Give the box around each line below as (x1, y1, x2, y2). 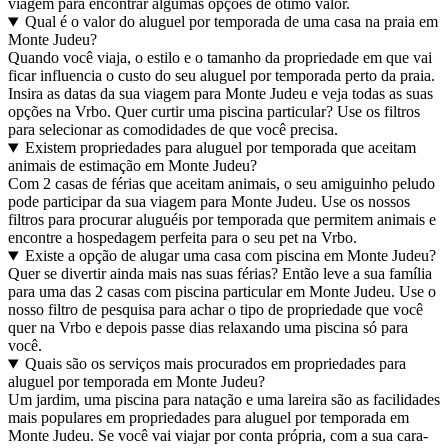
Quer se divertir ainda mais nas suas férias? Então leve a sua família (8, 265, 432, 283)
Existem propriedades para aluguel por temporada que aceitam (24, 139, 416, 157)
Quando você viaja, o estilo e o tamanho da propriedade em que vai (8, 49, 432, 67)
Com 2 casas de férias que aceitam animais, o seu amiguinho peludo (8, 175, 435, 193)
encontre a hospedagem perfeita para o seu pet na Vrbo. (8, 229, 357, 247)
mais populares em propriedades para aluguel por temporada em (8, 409, 409, 427)
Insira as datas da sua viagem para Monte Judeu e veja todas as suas (8, 85, 433, 103)
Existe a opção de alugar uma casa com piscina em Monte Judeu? (24, 247, 436, 265)
